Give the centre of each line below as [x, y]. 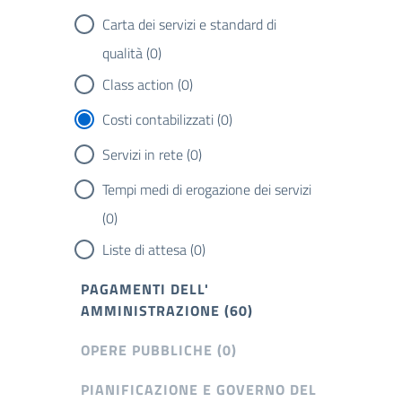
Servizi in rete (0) [152, 154]
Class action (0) [148, 84]
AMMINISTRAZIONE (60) [167, 310]
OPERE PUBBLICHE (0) [159, 350]
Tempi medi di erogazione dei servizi [207, 189]
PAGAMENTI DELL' [145, 288]
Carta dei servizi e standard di [189, 24]
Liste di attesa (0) [154, 249]
